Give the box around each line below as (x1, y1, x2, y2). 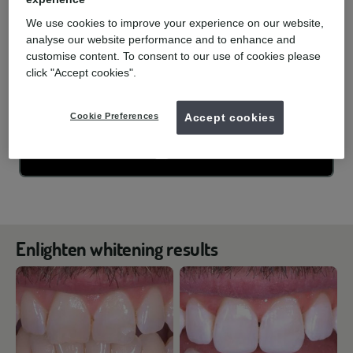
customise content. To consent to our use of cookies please (26, 49, 321, 62)
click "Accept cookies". (26, 65, 137, 79)
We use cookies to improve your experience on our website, (26, 16, 325, 29)
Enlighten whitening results (16, 236, 218, 261)
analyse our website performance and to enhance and (26, 32, 296, 46)
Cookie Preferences (70, 110, 159, 121)
